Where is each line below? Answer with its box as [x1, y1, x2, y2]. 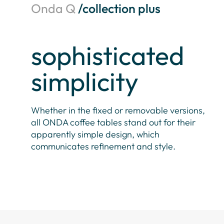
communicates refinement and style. [31, 140, 175, 152]
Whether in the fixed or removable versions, [31, 104, 205, 116]
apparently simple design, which [31, 128, 159, 140]
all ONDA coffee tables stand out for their [31, 116, 195, 128]
